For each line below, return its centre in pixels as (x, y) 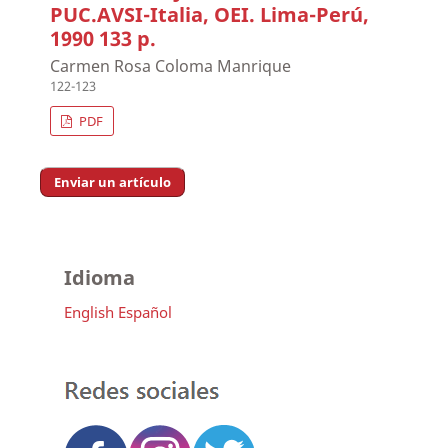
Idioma (99, 277)
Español (144, 311)
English (88, 311)
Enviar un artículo (112, 181)
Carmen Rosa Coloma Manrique (171, 66)
